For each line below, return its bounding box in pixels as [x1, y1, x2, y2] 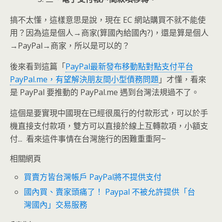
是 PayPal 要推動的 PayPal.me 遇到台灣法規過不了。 [10, 87, 199, 98]
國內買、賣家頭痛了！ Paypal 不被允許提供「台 [24, 186, 196, 198]
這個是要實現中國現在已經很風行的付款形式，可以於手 [10, 108, 208, 119]
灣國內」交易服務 [24, 199, 88, 211]
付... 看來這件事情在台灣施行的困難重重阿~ [10, 133, 166, 145]
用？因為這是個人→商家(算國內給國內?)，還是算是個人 [10, 27, 209, 39]
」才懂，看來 [159, 74, 206, 85]
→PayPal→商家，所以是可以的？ [10, 40, 130, 52]
